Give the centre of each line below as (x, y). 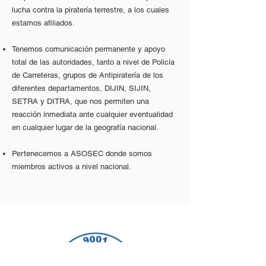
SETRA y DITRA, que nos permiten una (80, 101)
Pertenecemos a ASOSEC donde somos (82, 153)
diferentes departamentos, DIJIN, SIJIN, (81, 88)
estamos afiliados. (43, 23)
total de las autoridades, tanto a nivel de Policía (93, 62)
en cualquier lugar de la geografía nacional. (85, 127)
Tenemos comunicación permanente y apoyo (88, 49)
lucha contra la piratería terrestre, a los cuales (91, 10)
